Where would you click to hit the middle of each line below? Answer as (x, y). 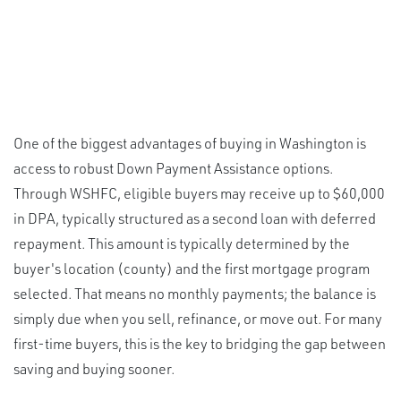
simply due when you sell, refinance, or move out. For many (198, 319)
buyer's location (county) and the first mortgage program (192, 269)
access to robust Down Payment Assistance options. (173, 168)
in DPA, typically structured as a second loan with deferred (195, 218)
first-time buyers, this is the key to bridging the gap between (200, 344)
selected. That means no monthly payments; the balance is (195, 294)
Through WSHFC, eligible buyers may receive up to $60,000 (199, 193)
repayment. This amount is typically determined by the (182, 243)
